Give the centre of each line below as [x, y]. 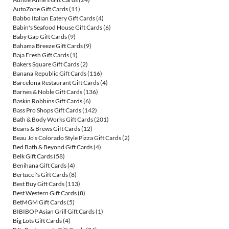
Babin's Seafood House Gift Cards [58, 28]
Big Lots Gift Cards [37, 221]
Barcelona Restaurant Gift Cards [56, 83]
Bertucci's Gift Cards [40, 175]
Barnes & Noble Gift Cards [48, 92]
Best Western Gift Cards [45, 193]
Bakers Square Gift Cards [46, 64]
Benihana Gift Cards [40, 166]
